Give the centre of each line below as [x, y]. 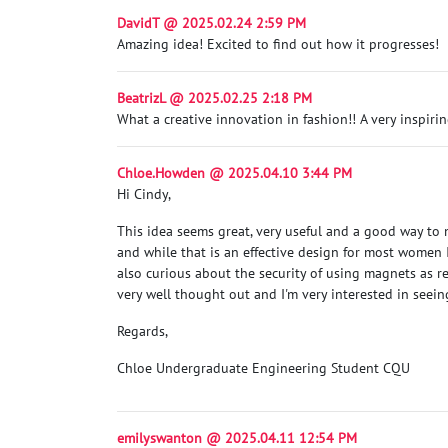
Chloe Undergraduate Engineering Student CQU [263, 367]
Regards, [142, 330]
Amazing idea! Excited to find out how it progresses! [278, 43]
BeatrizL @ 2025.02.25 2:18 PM [214, 97]
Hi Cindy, [144, 193]
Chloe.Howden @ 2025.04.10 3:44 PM [234, 172]
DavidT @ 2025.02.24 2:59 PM [211, 22]
